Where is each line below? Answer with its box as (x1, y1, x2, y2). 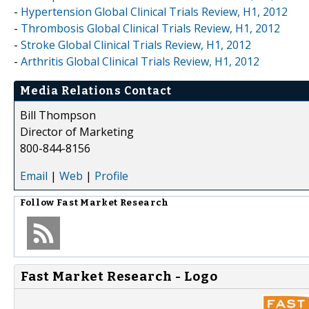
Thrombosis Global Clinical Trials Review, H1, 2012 (21, 20, 280, 36)
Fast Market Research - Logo (21, 268, 218, 284)
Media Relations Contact (20, 83, 172, 97)
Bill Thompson (20, 107, 96, 123)
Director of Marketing (20, 123, 134, 139)
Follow (20, 197, 57, 208)
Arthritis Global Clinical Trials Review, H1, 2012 (21, 53, 259, 69)
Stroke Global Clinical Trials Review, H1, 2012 (21, 37, 251, 52)
